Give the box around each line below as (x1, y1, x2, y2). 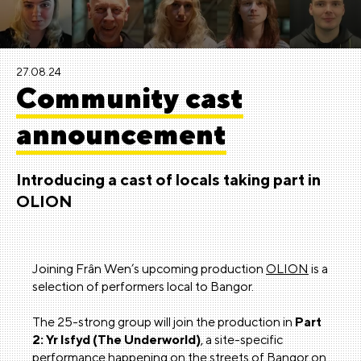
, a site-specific (201, 332, 283, 347)
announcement (16, 117, 226, 151)
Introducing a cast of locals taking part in (16, 170, 321, 189)
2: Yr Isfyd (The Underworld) (32, 332, 201, 347)
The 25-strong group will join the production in (32, 314, 295, 330)
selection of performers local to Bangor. (32, 279, 254, 294)
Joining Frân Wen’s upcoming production (32, 261, 266, 276)
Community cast (16, 81, 243, 114)
